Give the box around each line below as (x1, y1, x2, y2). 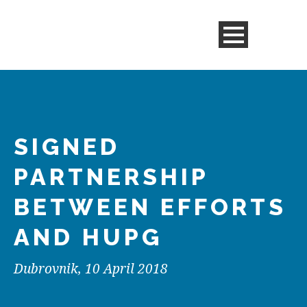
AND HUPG (14, 223, 162, 251)
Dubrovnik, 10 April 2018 (14, 261, 168, 277)
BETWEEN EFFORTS (14, 193, 286, 221)
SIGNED (14, 133, 120, 160)
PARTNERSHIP (14, 163, 208, 191)
